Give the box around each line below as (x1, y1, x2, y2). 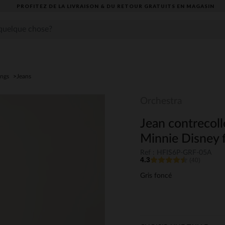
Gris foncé (140, 172, 172, 180)
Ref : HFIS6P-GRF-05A (140, 149, 211, 157)
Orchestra (140, 96, 182, 106)
